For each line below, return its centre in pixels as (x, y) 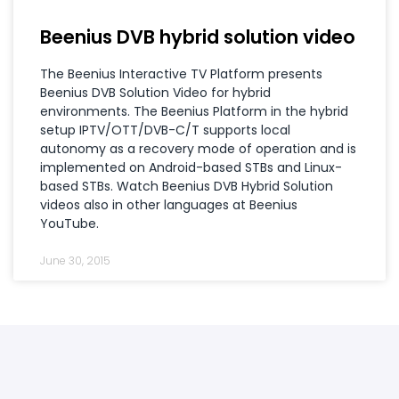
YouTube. (69, 223)
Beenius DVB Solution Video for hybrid (155, 92)
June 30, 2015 (75, 260)
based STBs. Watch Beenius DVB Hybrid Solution (187, 186)
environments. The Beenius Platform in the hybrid (194, 111)
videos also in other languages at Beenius (169, 204)
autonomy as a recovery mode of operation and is (198, 148)
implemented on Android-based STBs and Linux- (191, 167)
